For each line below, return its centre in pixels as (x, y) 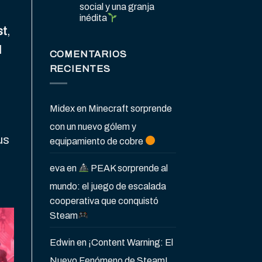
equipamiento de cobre (97, 141)
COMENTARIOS (88, 54)
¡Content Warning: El (130, 242)
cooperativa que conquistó (104, 201)
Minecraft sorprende (130, 108)
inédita (93, 18)
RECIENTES (80, 69)
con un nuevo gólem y (93, 126)
